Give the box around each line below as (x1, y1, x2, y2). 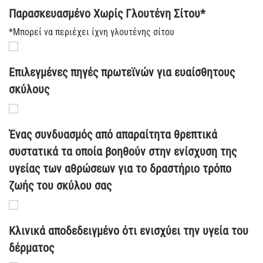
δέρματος (9, 241, 54, 255)
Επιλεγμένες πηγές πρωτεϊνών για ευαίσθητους (9, 65, 235, 80)
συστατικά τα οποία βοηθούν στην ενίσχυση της (9, 144, 237, 159)
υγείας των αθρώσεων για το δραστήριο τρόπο (9, 161, 231, 176)
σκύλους (9, 82, 49, 97)
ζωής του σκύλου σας (9, 178, 112, 193)
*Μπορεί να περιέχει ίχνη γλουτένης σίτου (9, 26, 174, 38)
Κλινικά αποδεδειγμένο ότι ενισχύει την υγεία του (9, 224, 248, 238)
